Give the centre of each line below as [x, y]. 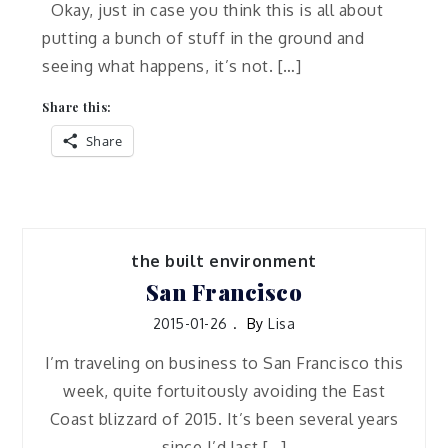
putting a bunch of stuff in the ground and [203, 37]
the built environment [224, 261]
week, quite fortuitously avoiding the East [224, 391]
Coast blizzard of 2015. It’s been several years [224, 419]
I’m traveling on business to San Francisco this [224, 363]
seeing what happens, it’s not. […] [172, 65]
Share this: [77, 107]
